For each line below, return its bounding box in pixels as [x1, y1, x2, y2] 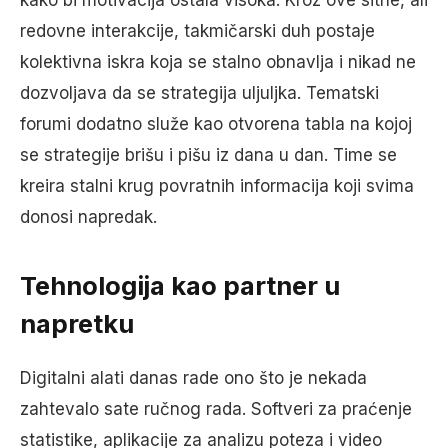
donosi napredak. [20, 207, 157, 227]
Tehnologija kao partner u [20, 270, 340, 302]
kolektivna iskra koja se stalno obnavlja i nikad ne [20, 52, 416, 72]
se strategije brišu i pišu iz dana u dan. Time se [20, 145, 397, 165]
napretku [20, 308, 134, 340]
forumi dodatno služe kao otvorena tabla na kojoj [20, 114, 412, 134]
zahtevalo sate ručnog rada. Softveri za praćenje [20, 398, 412, 419]
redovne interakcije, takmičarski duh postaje [20, 21, 375, 41]
